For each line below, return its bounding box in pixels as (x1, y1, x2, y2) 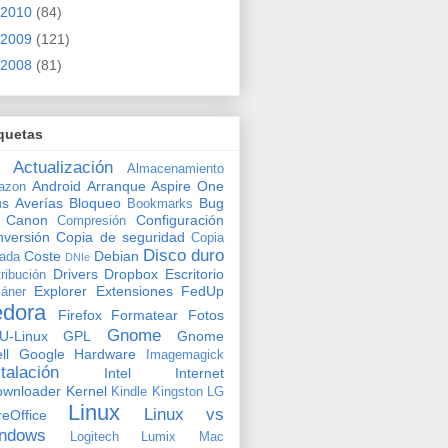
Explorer (34, 282, 88, 299)
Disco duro (142, 245, 225, 265)
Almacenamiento (127, 161, 224, 176)
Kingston (151, 384, 203, 399)
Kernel (65, 382, 107, 399)
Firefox (57, 306, 102, 323)
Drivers (52, 265, 98, 282)
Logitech (69, 429, 119, 444)
